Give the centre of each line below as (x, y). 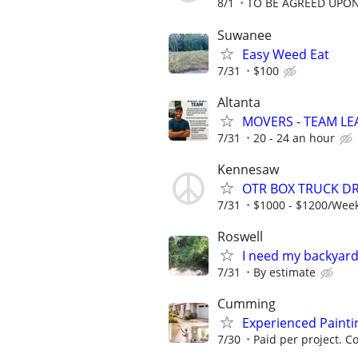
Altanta (239, 102)
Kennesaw (248, 169)
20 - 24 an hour (294, 137)
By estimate (284, 272)
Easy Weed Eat (286, 54)
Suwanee (245, 35)
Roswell (240, 237)
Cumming (247, 304)
